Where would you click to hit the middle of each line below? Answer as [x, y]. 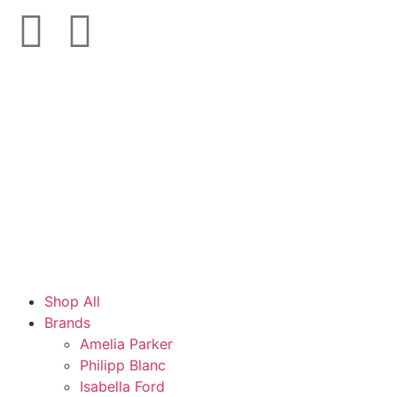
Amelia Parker [126, 344]
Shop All [72, 301]
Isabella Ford [122, 386]
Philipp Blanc [123, 365]
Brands [67, 323]
